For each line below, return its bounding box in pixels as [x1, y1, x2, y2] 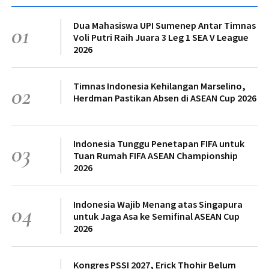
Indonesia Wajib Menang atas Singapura [73, 198, 243, 211]
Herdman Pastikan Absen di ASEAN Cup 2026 [73, 92, 256, 104]
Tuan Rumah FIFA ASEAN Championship [73, 150, 238, 162]
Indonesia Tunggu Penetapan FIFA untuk [73, 138, 244, 150]
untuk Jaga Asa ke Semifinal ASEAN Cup [73, 210, 240, 223]
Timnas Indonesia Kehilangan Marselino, [73, 80, 246, 92]
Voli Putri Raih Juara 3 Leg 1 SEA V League [73, 31, 249, 44]
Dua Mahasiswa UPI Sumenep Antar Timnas [73, 19, 256, 32]
